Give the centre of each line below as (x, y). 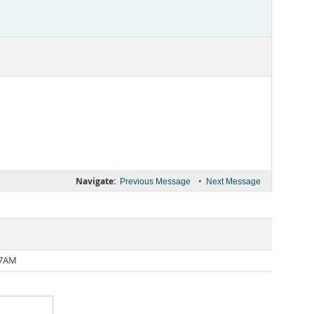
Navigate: (96, 181)
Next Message (233, 182)
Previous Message (155, 182)
